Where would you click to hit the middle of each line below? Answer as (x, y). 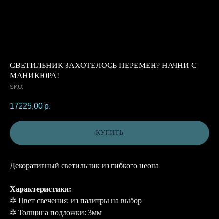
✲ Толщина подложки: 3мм (56, 212)
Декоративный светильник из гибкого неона (84, 165)
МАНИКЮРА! (34, 76)
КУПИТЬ (109, 133)
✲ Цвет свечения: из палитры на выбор (76, 200)
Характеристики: (41, 189)
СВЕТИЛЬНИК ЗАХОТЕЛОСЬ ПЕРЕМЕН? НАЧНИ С (103, 65)
